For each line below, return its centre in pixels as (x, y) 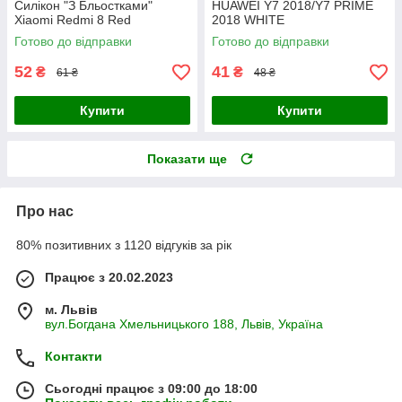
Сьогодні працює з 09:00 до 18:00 (151, 389)
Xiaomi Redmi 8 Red (73, 20)
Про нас (45, 212)
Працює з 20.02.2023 (109, 278)
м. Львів (71, 310)
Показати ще (187, 159)
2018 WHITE (248, 20)
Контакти (74, 357)
